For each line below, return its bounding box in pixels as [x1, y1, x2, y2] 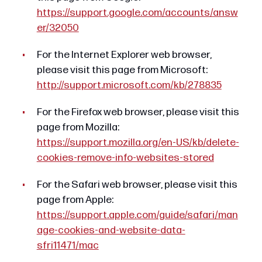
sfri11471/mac [36, 239, 99, 252]
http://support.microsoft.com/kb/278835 [36, 79, 222, 91]
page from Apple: [36, 194, 113, 206]
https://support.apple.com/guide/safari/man [36, 209, 238, 222]
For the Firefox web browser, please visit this [36, 106, 239, 119]
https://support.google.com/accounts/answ [36, 6, 238, 19]
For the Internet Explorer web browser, [36, 49, 212, 61]
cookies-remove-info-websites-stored [36, 151, 214, 164]
